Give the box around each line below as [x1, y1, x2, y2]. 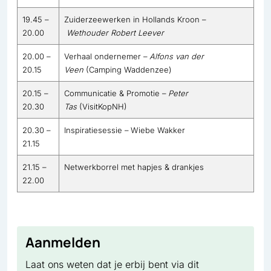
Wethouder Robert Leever [67, 27, 164, 38]
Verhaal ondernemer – [64, 51, 149, 61]
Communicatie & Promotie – [64, 88, 168, 98]
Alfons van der [149, 51, 204, 61]
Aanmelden [25, 233, 101, 252]
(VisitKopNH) [77, 101, 127, 111]
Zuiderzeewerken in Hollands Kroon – [64, 14, 206, 24]
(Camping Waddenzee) [83, 64, 172, 74]
